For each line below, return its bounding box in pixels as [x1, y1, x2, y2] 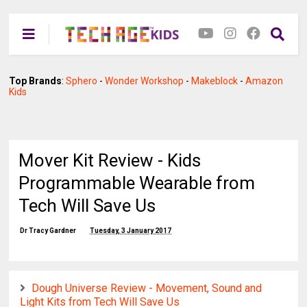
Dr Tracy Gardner [20, 227, 77, 234]
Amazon [245, 75, 284, 86]
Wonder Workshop [105, 75, 184, 86]
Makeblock [191, 75, 238, 86]
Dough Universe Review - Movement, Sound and [32, 282, 262, 295]
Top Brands [9, 75, 62, 86]
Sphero [66, 75, 98, 86]
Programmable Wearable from [19, 173, 256, 193]
